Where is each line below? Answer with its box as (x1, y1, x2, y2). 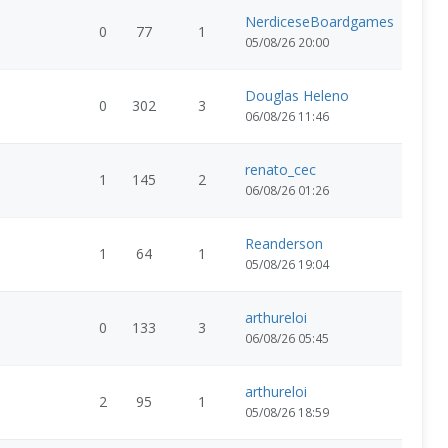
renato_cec (245, 160, 316, 179)
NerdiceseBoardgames (245, 12, 394, 31)
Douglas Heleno (245, 86, 349, 105)
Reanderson (245, 234, 323, 253)
